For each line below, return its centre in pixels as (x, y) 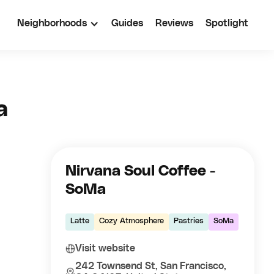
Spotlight (227, 23)
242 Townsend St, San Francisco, (151, 266)
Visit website (106, 248)
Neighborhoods (52, 23)
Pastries (189, 221)
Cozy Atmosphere (132, 221)
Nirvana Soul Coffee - (141, 171)
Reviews (174, 23)
